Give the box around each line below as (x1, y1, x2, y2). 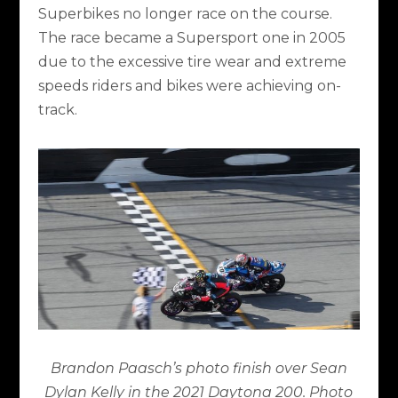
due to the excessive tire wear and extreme (37, 53, 346, 70)
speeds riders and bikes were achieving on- (37, 77, 341, 94)
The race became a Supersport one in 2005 (37, 29, 346, 46)
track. (37, 101, 77, 118)
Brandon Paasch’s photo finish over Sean (50, 360, 347, 378)
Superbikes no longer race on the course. (37, 5, 332, 22)
